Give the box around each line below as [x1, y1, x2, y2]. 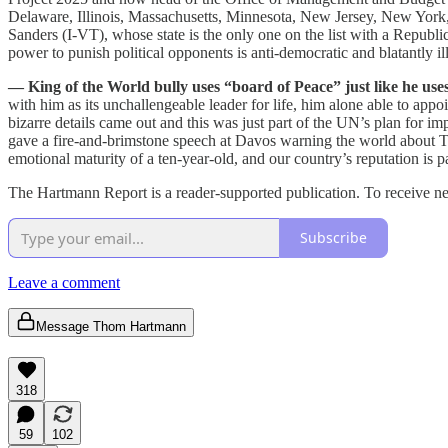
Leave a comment [8, 273, 120, 291]
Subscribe [300, 228, 367, 248]
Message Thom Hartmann [36, 318, 186, 334]
